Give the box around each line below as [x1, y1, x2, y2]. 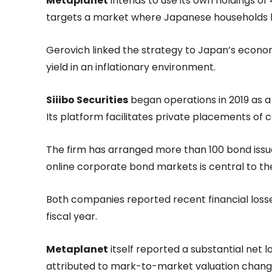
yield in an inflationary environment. [46, 59, 216, 74]
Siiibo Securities [46, 92, 128, 107]
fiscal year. [46, 209, 97, 223]
